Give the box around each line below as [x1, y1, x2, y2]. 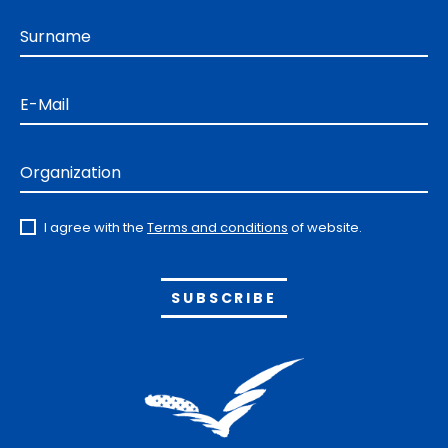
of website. [288, 218, 362, 238]
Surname [20, 24, 91, 48]
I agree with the [44, 218, 147, 238]
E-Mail [20, 92, 69, 116]
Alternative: [286, 279, 378, 303]
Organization [20, 160, 121, 184]
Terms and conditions [147, 218, 288, 238]
